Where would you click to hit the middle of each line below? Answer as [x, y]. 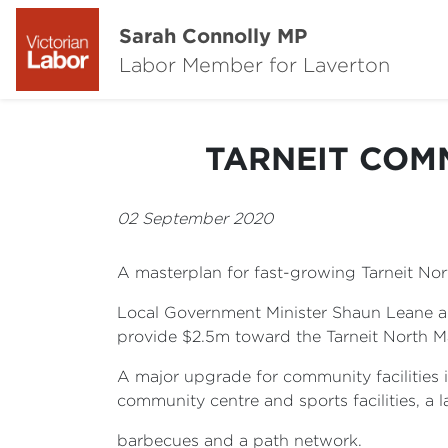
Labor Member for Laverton [254, 64]
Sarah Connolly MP [213, 34]
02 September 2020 [195, 218]
